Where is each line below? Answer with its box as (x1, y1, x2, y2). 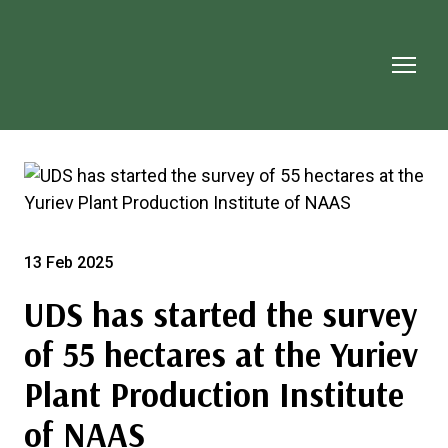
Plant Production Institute (24, 372, 404, 416)
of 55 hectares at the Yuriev (24, 332, 418, 376)
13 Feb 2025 (24, 252, 113, 272)
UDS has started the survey (24, 292, 417, 336)
